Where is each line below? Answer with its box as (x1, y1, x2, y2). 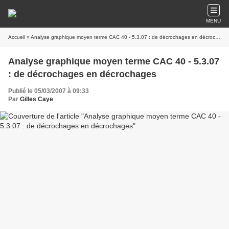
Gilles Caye (20, 96, 53, 103)
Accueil (8, 34, 25, 40)
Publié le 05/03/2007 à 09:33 (8, 87, 89, 95)
